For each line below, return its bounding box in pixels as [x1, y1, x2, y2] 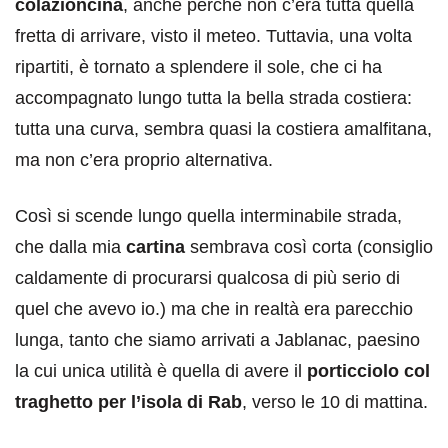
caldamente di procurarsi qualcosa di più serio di [15, 268, 400, 288]
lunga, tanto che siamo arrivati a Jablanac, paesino [15, 330, 420, 350]
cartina [121, 237, 185, 257]
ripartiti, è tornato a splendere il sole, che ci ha [15, 57, 382, 77]
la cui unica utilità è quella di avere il [15, 361, 307, 381]
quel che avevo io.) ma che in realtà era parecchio [15, 299, 413, 319]
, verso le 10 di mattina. [242, 392, 428, 412]
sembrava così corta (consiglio [185, 237, 433, 257]
